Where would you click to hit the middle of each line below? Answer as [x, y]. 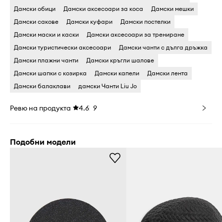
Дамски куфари [89, 22]
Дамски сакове [36, 22]
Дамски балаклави [42, 86]
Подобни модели [43, 142]
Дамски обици [35, 9]
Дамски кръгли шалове [120, 60]
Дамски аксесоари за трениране [136, 35]
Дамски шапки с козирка [50, 73]
